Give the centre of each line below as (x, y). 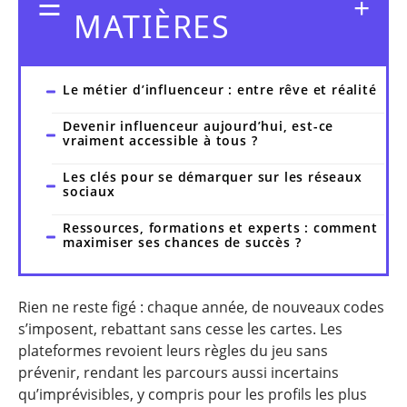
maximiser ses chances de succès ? (182, 242)
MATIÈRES (152, 26)
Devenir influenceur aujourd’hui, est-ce (199, 125)
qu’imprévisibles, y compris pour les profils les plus (193, 394)
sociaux (89, 191)
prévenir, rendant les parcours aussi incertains (179, 372)
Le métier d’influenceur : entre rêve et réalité (220, 89)
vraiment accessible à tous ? (160, 140)
